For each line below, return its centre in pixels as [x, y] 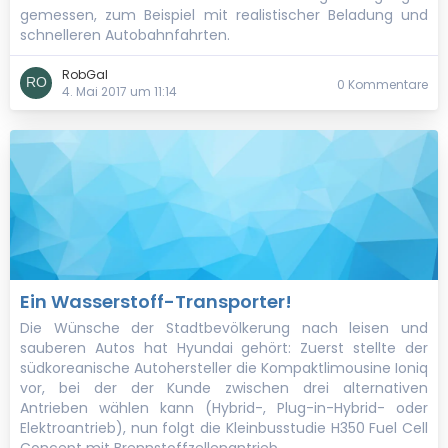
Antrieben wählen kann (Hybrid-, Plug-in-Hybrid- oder [224, 408]
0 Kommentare [382, 84]
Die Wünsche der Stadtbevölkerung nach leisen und [224, 328]
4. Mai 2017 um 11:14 [119, 91]
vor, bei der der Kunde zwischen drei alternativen [224, 388]
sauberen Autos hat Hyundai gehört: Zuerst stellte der [224, 348]
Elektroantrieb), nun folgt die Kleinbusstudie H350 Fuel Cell [224, 428]
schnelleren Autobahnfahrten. [125, 35]
